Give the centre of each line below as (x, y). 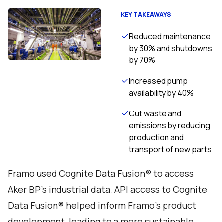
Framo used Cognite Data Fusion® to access (101, 173)
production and (156, 137)
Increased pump (158, 81)
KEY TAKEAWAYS (146, 15)
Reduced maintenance (170, 36)
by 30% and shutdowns (170, 48)
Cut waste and (155, 113)
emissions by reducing (169, 125)
